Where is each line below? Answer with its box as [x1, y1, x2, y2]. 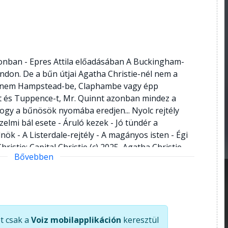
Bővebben [14, 151, 53, 162]
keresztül [121, 214, 159, 225]
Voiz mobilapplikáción [31, 214, 121, 225]
